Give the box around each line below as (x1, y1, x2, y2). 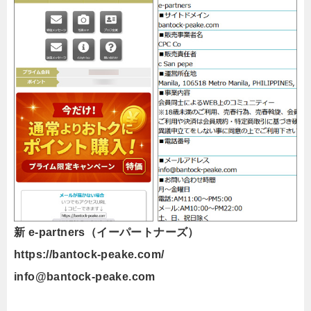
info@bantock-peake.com (14, 270, 155, 283)
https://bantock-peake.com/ (14, 248, 165, 260)
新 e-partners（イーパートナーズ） (14, 226, 199, 238)
